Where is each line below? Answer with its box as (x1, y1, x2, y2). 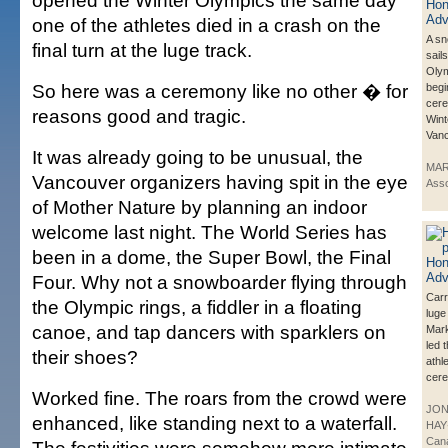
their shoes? (32, 346, 138, 369)
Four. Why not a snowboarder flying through (32, 271, 407, 294)
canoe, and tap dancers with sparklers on (32, 321, 386, 344)
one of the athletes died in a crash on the (32, 14, 381, 37)
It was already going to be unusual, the (32, 146, 363, 169)
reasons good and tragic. (32, 105, 246, 128)
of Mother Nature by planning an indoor (32, 196, 367, 219)
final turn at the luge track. (32, 39, 252, 62)
